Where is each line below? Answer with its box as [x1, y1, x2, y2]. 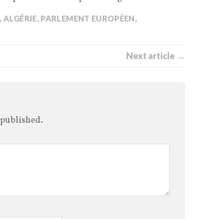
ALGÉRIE [3, 14, 37, 23]
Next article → [126, 50, 185, 62]
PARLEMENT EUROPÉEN [41, 14, 135, 23]
